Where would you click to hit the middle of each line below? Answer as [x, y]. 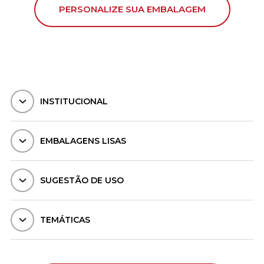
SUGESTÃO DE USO [82, 180]
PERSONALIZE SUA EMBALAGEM [132, 9]
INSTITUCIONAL [74, 101]
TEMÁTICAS [65, 220]
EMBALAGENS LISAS [83, 141]
